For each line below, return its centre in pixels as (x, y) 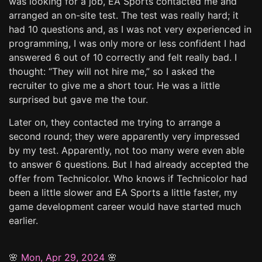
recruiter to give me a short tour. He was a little (114, 85)
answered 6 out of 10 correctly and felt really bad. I (123, 57)
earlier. (23, 220)
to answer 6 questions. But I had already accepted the (129, 164)
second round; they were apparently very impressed (124, 136)
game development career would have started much (125, 206)
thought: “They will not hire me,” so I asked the (112, 71)
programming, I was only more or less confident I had (127, 43)
